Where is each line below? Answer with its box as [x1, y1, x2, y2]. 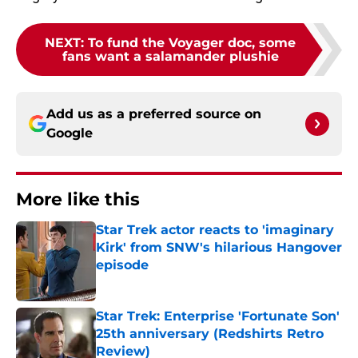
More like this [16, 189, 140, 211]
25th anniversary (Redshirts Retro [96, 326, 324, 342]
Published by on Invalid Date [95, 274, 234, 288]
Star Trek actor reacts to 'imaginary [96, 222, 334, 238]
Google [46, 125, 93, 141]
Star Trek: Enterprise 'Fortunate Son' [96, 308, 340, 324]
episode [96, 257, 149, 273]
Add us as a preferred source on [46, 106, 261, 122]
